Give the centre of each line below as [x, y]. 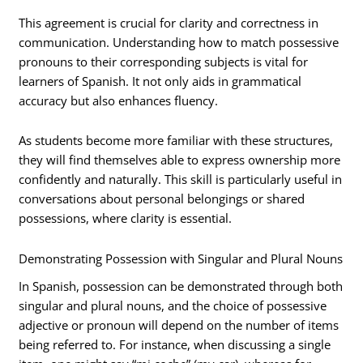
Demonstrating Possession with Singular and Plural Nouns [181, 258]
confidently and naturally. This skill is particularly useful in [181, 179]
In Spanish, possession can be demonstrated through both [181, 286]
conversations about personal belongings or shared [162, 199]
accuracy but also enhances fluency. [119, 100]
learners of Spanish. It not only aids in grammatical [160, 81]
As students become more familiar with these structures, [176, 141]
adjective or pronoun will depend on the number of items [179, 325]
